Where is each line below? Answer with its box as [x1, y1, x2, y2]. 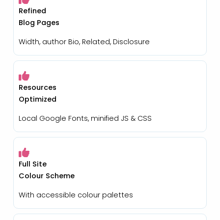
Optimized [18, 94, 56, 104]
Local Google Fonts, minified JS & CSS [18, 113, 152, 123]
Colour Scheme [18, 170, 75, 181]
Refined [18, 5, 46, 16]
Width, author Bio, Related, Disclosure [18, 36, 150, 47]
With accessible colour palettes [18, 190, 133, 200]
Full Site [18, 159, 47, 169]
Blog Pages [18, 17, 59, 27]
